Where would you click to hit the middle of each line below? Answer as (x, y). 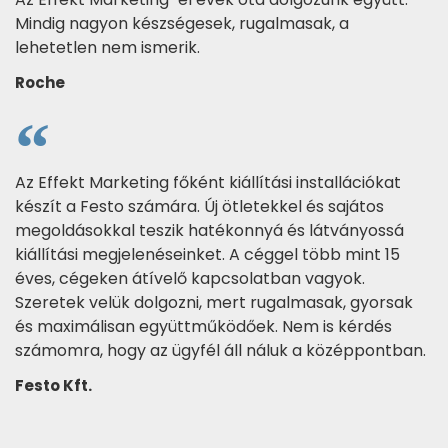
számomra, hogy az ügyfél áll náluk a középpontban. (220, 350)
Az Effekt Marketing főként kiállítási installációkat (208, 182)
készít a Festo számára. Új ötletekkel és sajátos (199, 206)
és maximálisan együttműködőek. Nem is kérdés (203, 326)
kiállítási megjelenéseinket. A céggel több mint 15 (207, 254)
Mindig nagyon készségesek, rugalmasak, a (182, 23)
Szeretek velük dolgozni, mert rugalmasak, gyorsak (214, 302)
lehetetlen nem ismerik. (107, 47)
